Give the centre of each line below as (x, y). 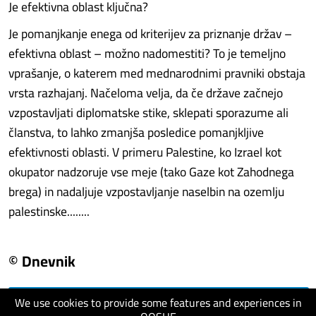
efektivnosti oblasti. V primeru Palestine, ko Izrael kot (145, 152)
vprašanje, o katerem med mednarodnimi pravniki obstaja (157, 73)
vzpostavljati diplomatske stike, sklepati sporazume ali (148, 113)
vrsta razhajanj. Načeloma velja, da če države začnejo (146, 93)
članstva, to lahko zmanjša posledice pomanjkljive (136, 132)
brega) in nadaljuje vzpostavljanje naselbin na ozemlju (146, 192)
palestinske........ (49, 211)
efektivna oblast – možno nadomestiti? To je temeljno (147, 53)
